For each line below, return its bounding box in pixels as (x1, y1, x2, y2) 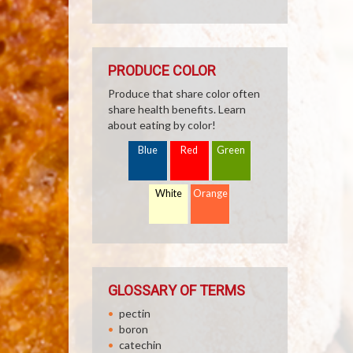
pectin (119, 307, 150, 320)
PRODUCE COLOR (108, 62, 216, 79)
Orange (193, 188, 229, 199)
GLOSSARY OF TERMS (108, 282, 245, 299)
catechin (119, 338, 162, 351)
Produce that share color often (108, 87, 260, 100)
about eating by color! (108, 118, 216, 132)
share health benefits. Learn (108, 102, 246, 116)
